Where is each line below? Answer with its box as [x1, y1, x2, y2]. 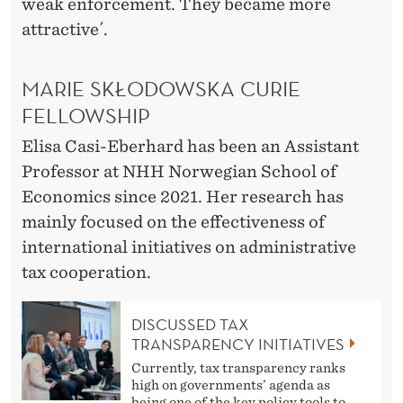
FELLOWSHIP [22, 102, 156, 130]
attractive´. [22, 19, 108, 39]
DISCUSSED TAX [131, 313, 248, 335]
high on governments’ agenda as [131, 377, 330, 392]
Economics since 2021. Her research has [22, 187, 344, 207]
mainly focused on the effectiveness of [22, 212, 325, 232]
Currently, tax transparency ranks [131, 360, 345, 375]
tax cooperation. [22, 263, 151, 282]
